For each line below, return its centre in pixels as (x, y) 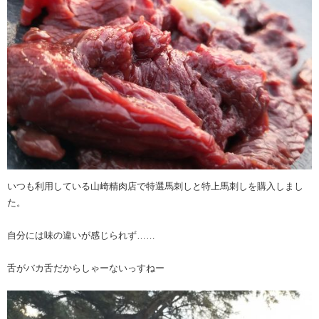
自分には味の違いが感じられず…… (81, 235)
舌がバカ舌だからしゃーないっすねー (86, 268)
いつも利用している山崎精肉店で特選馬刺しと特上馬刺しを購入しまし (155, 186)
